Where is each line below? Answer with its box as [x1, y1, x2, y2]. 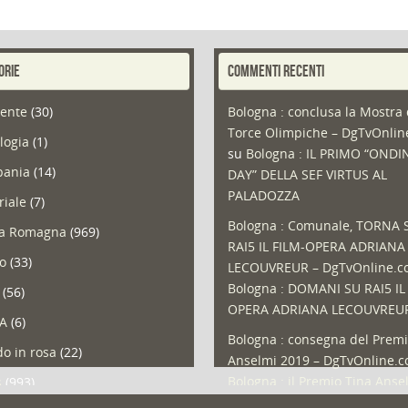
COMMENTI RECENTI [228, 61, 325, 80]
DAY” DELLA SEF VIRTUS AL [228, 165, 388, 183]
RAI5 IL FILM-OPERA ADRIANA [228, 237, 406, 255]
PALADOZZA [228, 186, 301, 204]
